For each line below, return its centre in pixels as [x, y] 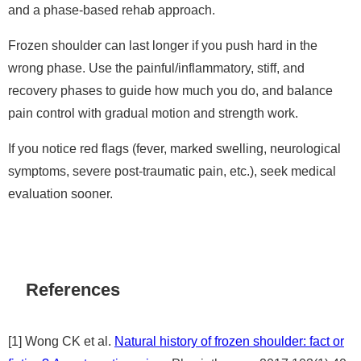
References [73, 289]
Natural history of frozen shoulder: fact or [229, 341]
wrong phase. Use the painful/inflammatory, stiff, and [156, 68]
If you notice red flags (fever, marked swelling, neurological [174, 149]
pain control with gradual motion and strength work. [153, 113]
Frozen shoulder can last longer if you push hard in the [163, 46]
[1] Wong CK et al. [61, 341]
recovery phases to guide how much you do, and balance [170, 91]
